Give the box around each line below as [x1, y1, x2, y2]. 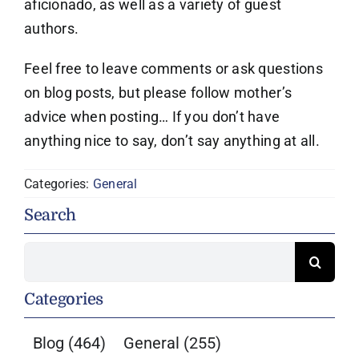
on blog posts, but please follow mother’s [23, 84, 292, 102]
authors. [23, 20, 79, 38]
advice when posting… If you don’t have [23, 108, 280, 126]
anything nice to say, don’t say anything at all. [23, 132, 320, 150]
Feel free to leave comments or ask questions [23, 60, 323, 78]
